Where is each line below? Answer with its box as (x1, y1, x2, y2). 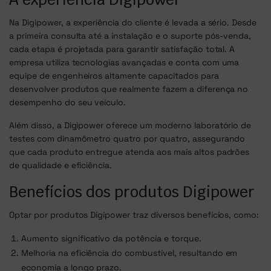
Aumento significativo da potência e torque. (21, 233, 201, 244)
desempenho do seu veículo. (9, 97, 126, 108)
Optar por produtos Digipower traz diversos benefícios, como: (9, 209, 260, 221)
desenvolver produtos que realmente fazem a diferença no (9, 83, 249, 95)
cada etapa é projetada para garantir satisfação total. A (9, 44, 235, 55)
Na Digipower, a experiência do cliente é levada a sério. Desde (9, 17, 257, 28)
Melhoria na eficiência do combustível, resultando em (21, 247, 238, 259)
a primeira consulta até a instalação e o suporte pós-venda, (9, 30, 252, 42)
